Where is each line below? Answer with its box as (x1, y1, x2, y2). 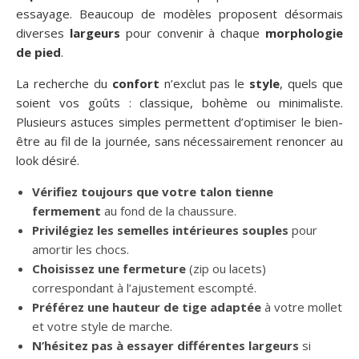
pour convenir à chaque (119, 24, 266, 41)
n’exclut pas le (159, 75, 250, 91)
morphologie (265, 24, 344, 41)
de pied (16, 43, 61, 60)
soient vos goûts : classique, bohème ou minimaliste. (16, 94, 343, 111)
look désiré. (16, 151, 79, 168)
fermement (32, 202, 101, 219)
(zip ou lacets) (186, 260, 266, 276)
